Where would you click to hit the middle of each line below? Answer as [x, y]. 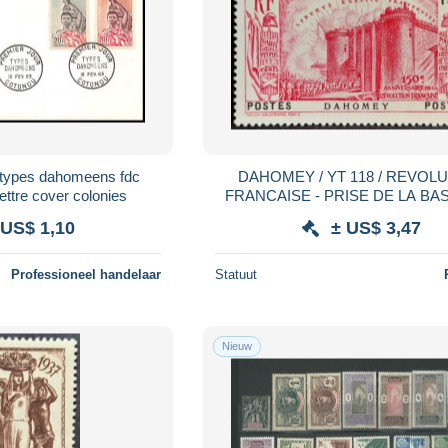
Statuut [236, 274]
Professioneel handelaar [86, 274]
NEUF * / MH [361, 214]
